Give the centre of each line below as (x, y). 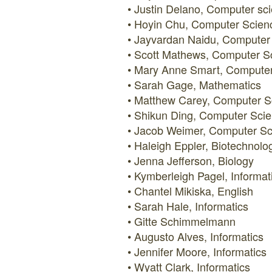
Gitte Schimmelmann (185, 221)
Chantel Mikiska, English (194, 191)
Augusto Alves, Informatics (199, 236)
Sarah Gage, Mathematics (198, 84)
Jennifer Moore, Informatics (200, 251)
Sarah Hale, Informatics (191, 206)
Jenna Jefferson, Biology (194, 160)
